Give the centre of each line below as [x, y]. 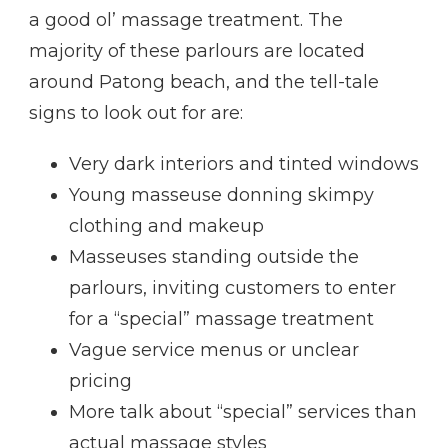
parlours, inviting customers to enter [232, 288]
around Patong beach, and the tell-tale [204, 82]
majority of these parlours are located [197, 51]
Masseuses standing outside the [214, 257]
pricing [100, 381]
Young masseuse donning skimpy [221, 195]
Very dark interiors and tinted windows [244, 164]
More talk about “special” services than [243, 412]
